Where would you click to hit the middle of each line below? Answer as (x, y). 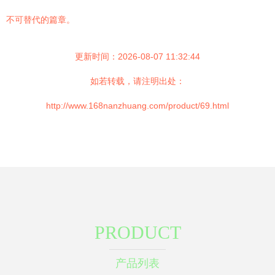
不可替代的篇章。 (41, 20)
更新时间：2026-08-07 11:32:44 (137, 56)
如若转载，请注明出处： (137, 81)
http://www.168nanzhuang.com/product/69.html (137, 106)
